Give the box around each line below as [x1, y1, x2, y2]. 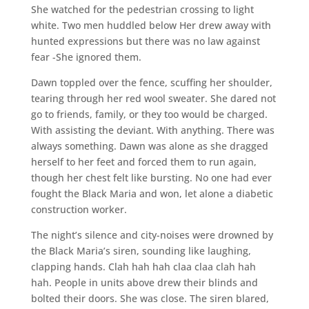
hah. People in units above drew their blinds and [30, 275, 258, 289]
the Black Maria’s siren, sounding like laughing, [30, 243, 251, 257]
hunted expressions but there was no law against [30, 34, 260, 48]
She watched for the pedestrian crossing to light [30, 2, 254, 16]
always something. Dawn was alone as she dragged [30, 139, 268, 152]
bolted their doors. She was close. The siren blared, [30, 291, 269, 305]
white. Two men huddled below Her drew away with [30, 18, 271, 32]
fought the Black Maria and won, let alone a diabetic [30, 186, 273, 200]
